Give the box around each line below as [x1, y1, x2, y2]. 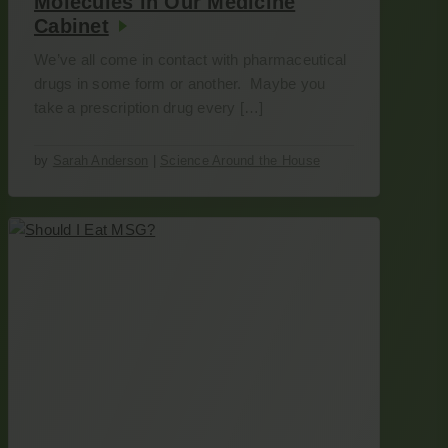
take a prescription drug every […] [34, 99, 264, 116]
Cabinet [34, 15, 109, 37]
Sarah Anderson [52, 153, 149, 168]
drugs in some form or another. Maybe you [34, 75, 326, 92]
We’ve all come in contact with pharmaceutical [34, 51, 347, 68]
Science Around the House [160, 153, 320, 168]
